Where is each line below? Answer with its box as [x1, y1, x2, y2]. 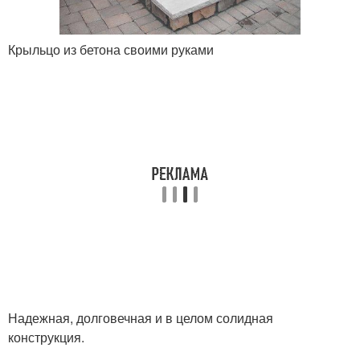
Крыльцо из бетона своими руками [8, 40, 214, 59]
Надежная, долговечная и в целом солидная [8, 309, 273, 328]
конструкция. [8, 328, 84, 347]
